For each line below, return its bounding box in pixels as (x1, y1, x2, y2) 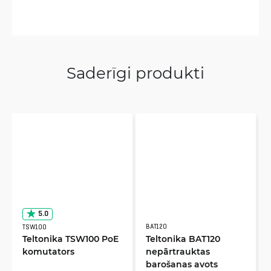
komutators (22, 245, 74, 257)
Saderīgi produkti (67, 62, 204, 83)
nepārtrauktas (146, 245, 210, 257)
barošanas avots (146, 258, 218, 270)
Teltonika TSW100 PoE (22, 232, 119, 244)
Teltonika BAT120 (146, 232, 220, 244)
